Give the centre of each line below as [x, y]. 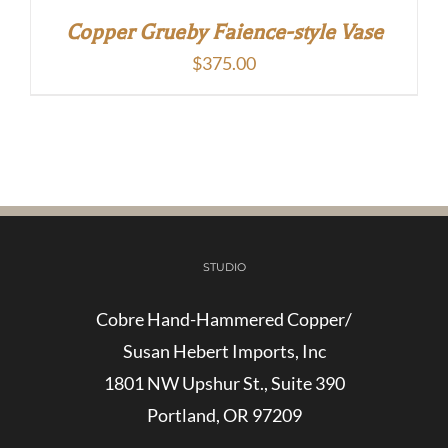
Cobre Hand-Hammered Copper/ [224, 318]
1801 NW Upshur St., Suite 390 [224, 382]
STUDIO [224, 266]
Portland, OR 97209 [224, 414]
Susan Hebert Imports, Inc [224, 350]
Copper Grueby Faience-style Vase [224, 31]
